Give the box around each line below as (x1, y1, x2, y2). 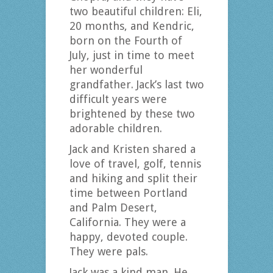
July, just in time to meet (69, 49, 194, 62)
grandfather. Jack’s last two (69, 78, 204, 91)
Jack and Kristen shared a (69, 143, 196, 156)
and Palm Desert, (69, 201, 157, 214)
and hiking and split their (69, 172, 197, 185)
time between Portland (69, 186, 188, 200)
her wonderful (69, 63, 143, 77)
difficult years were (69, 93, 167, 106)
